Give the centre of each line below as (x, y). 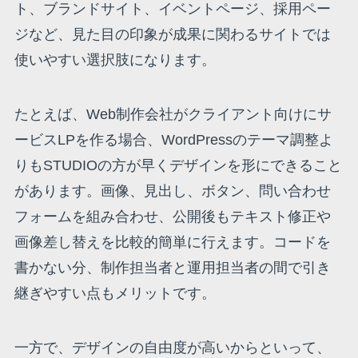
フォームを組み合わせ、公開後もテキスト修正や (172, 217)
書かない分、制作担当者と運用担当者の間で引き (172, 268)
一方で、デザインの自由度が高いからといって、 (172, 347)
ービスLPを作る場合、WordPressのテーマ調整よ (173, 140)
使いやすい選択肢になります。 (115, 60)
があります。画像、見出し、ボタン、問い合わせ (172, 191)
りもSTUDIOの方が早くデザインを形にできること (178, 166)
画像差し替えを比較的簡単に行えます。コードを (172, 243)
